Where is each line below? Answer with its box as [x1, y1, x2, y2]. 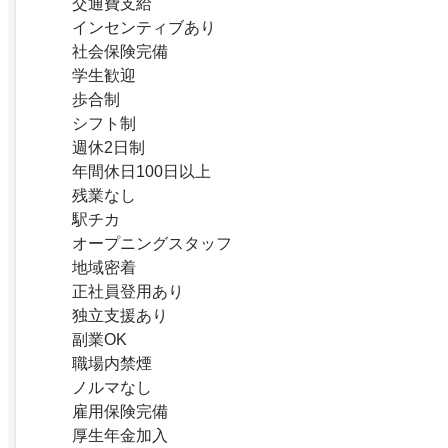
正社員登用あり [72, 283, 184, 301]
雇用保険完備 [72, 403, 168, 421]
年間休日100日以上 [72, 163, 211, 181]
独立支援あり [72, 307, 168, 325]
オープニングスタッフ [72, 235, 232, 253]
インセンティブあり [72, 19, 216, 37]
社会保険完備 [72, 43, 168, 61]
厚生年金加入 [72, 427, 168, 445]
